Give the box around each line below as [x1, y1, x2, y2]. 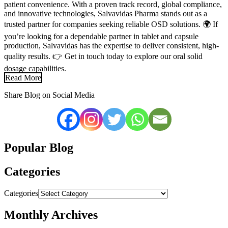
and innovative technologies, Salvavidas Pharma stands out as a [4, 9, 207, 18]
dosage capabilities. [4, 64, 66, 73]
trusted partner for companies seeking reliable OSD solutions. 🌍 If [4, 19, 218, 28]
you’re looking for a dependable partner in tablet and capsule [4, 32, 198, 41]
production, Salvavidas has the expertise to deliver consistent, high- [4, 41, 219, 50]
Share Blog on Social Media [4, 90, 95, 99]
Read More [5, 73, 41, 82]
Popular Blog [4, 140, 73, 154]
